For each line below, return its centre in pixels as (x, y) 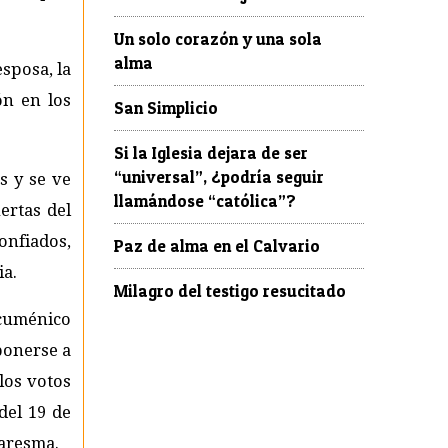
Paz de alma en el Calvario (217, 245)
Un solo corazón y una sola (218, 38)
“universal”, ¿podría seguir (219, 176)
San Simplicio (166, 107)
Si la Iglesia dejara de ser (211, 152)
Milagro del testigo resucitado (230, 290)
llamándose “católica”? (205, 200)
